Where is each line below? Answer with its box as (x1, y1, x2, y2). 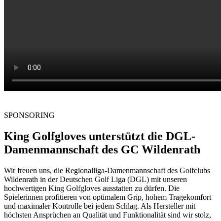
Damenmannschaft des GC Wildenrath (4, 143, 200, 156)
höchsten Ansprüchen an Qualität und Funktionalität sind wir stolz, (4, 211, 211, 220)
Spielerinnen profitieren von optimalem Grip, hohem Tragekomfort (4, 193, 211, 202)
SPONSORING (4, 111, 55, 120)
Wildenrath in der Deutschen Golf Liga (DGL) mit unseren (4, 175, 187, 184)
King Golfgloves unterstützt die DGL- (4, 130, 195, 143)
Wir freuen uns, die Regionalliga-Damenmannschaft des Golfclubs (4, 166, 210, 175)
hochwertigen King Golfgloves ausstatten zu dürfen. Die (4, 184, 180, 193)
